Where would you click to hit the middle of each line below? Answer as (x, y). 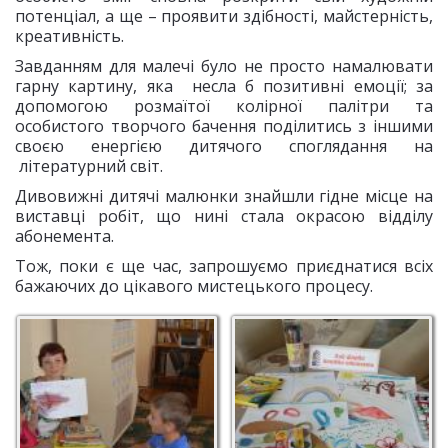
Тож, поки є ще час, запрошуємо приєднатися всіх (224, 266)
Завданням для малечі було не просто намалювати (224, 66)
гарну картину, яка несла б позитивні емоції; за (224, 86)
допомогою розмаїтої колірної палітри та (224, 106)
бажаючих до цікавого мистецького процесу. (194, 286)
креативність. (69, 36)
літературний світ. (89, 166)
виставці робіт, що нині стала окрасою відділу (224, 216)
